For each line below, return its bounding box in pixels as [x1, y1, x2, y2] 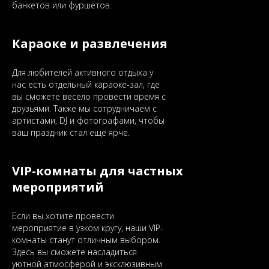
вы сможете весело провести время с [12, 91, 166, 102]
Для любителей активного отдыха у [12, 67, 153, 78]
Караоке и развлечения [12, 35, 168, 52]
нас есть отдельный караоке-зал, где [12, 79, 160, 90]
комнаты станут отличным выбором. [12, 234, 160, 246]
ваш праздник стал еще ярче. [12, 127, 130, 138]
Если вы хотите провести [12, 210, 114, 222]
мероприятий [12, 179, 104, 195]
